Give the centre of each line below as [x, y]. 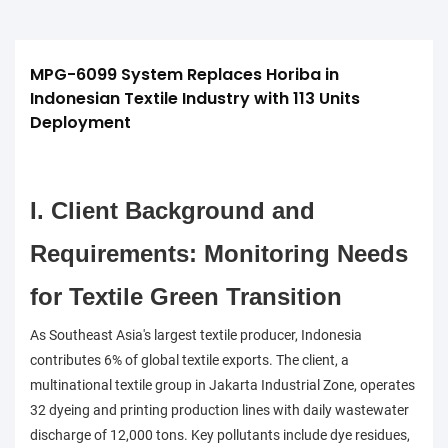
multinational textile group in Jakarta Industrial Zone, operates [222, 385]
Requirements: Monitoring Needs [219, 254]
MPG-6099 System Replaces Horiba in [184, 75]
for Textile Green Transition [186, 297]
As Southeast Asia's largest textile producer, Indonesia [196, 335]
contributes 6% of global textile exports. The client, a [189, 360]
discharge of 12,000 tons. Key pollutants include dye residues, [220, 435]
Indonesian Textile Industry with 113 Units [195, 99]
